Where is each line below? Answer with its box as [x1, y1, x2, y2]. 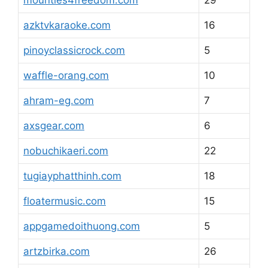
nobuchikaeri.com [23, 145, 108, 157]
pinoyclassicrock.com [23, 44, 125, 56]
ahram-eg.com [23, 95, 94, 106]
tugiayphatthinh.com [23, 170, 121, 182]
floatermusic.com [23, 195, 106, 207]
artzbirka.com [23, 245, 90, 257]
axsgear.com [23, 120, 84, 132]
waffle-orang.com [23, 69, 109, 81]
